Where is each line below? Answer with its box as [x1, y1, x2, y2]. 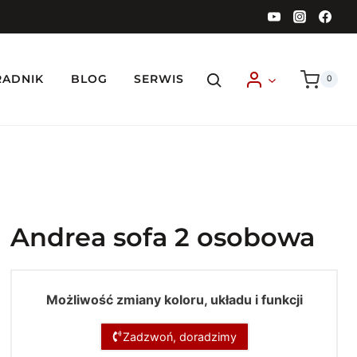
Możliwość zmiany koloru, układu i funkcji [45, 292, 303, 308]
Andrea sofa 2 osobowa [10, 222, 316, 253]
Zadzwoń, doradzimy [123, 329, 237, 343]
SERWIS [134, 72, 185, 86]
